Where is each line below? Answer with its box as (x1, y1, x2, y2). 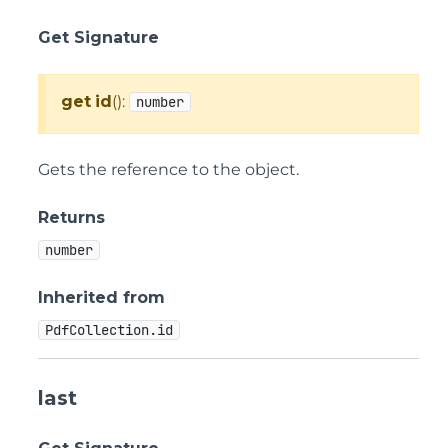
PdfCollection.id (45, 321, 173, 339)
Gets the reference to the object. (38, 160, 299, 179)
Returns (38, 208, 105, 227)
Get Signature (38, 28, 159, 47)
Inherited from (38, 288, 165, 307)
